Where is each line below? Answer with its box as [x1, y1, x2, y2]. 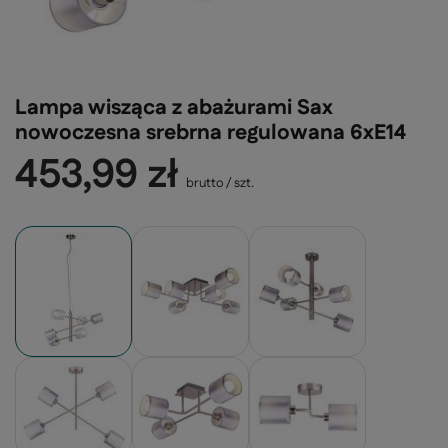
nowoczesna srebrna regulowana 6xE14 [15, 117, 406, 148]
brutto [183, 173, 223, 192]
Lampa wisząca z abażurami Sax [15, 92, 333, 123]
